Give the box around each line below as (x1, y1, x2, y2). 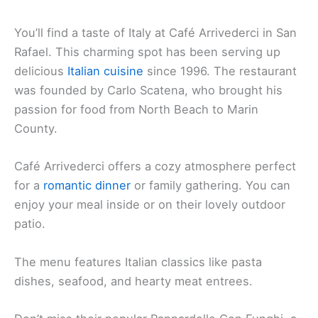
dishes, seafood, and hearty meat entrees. (14, 273, 253, 288)
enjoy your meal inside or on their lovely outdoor (14, 197, 285, 212)
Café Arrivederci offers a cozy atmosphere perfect (14, 159, 296, 174)
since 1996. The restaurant (143, 64, 297, 79)
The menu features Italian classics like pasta (14, 254, 262, 269)
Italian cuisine (67, 64, 143, 79)
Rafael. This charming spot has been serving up (14, 45, 280, 60)
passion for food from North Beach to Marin (14, 102, 258, 117)
